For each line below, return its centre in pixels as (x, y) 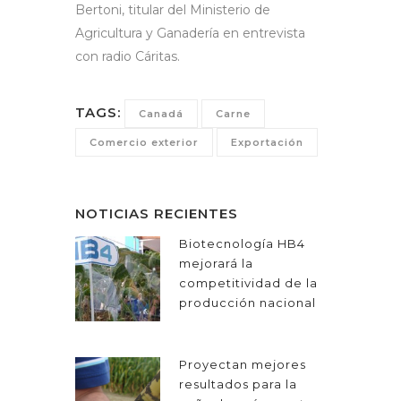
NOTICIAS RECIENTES (157, 214)
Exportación (267, 143)
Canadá (161, 114)
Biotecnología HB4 (242, 244)
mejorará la (216, 264)
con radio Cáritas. (128, 57)
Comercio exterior (144, 143)
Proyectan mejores (243, 365)
